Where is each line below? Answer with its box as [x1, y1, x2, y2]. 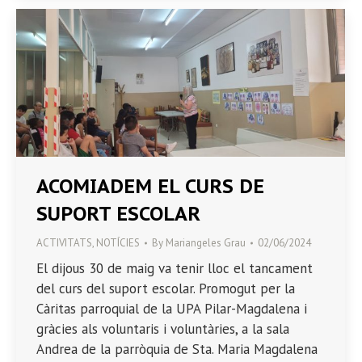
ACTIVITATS [36, 236, 92, 250]
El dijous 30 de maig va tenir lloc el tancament [36, 259, 313, 278]
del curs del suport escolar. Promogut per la [36, 280, 295, 298]
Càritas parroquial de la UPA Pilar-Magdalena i [36, 300, 307, 318]
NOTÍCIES [96, 236, 140, 250]
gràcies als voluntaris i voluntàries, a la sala [36, 320, 289, 339]
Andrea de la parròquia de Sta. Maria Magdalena [36, 340, 318, 359]
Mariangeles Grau [166, 236, 246, 250]
